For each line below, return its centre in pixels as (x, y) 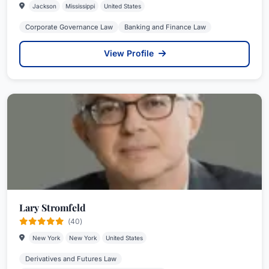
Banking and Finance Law (165, 27)
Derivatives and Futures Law (71, 259)
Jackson (44, 6)
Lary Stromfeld (53, 207)
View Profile (130, 53)
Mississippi (80, 6)
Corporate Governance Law (69, 27)
